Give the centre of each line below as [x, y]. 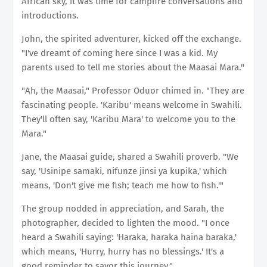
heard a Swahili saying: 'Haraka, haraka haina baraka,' [129, 237]
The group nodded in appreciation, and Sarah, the [123, 208]
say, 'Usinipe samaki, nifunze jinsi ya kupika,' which [124, 171]
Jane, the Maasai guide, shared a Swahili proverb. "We [130, 156]
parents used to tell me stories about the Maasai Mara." [133, 67]
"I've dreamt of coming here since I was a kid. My [119, 53]
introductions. [50, 15]
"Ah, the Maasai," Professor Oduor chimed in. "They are [133, 90]
